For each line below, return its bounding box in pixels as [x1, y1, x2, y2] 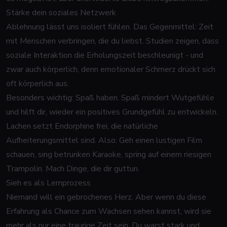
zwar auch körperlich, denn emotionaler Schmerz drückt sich [6, 64, 215, 75]
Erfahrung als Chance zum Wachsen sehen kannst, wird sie [6, 206, 211, 217]
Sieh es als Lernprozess [6, 177, 91, 188]
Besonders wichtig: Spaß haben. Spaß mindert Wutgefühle [6, 92, 214, 103]
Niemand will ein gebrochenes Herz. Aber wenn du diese [6, 192, 206, 203]
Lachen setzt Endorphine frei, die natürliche [6, 121, 158, 132]
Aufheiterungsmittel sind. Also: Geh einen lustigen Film [6, 135, 202, 146]
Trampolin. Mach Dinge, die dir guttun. [6, 163, 139, 174]
